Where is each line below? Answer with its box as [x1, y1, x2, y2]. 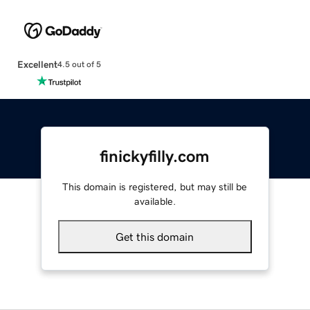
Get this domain [116, 230, 194, 242]
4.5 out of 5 [57, 60, 101, 69]
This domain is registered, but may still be [62, 181, 248, 192]
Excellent [17, 59, 57, 69]
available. [134, 196, 176, 206]
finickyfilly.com [100, 147, 210, 165]
